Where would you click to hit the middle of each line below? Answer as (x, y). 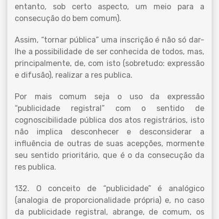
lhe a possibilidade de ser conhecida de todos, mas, (109, 52)
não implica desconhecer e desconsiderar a (109, 132)
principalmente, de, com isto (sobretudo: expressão (109, 63)
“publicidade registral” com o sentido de (109, 108)
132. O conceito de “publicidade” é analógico (109, 188)
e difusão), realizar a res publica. (74, 75)
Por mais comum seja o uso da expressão (109, 97)
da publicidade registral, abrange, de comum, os (109, 212)
